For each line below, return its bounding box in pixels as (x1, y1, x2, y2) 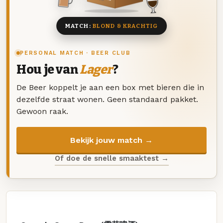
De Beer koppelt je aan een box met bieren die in (16, 82, 204, 92)
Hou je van (16, 62, 80, 77)
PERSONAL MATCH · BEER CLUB (20, 49, 131, 56)
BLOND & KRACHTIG (92, 22, 158, 30)
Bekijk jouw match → (70, 135, 153, 145)
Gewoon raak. (16, 106, 68, 116)
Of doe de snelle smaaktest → (54, 154, 169, 163)
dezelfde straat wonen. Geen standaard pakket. (16, 94, 198, 104)
